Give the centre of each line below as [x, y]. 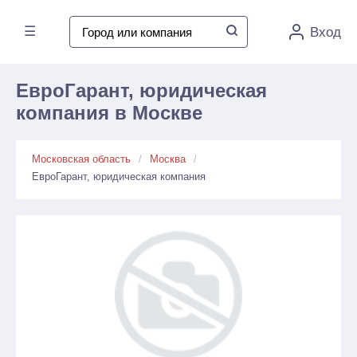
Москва [168, 159]
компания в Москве [109, 113]
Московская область [81, 159]
